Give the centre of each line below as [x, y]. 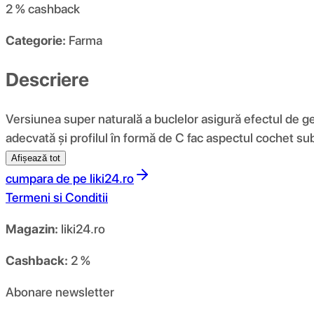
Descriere [47, 79]
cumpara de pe [46, 178]
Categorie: [36, 41]
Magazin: [32, 228]
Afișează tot [36, 158]
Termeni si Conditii [57, 197]
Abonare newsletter [60, 292]
